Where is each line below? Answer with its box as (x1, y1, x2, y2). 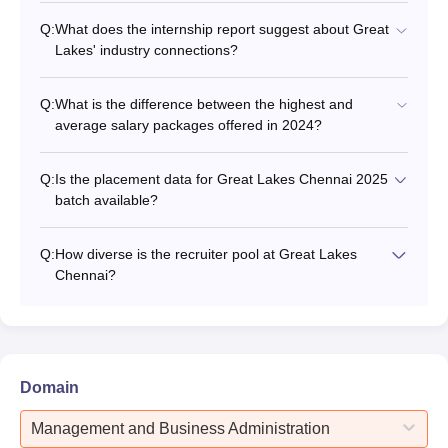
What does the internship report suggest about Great (55, 20, 389, 37)
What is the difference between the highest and (55, 95, 353, 112)
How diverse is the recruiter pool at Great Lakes (55, 245, 357, 262)
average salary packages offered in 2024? (55, 116, 322, 133)
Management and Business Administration (31, 419, 330, 437)
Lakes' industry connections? (55, 41, 238, 58)
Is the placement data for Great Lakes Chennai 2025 (55, 170, 388, 187)
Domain (20, 378, 79, 396)
